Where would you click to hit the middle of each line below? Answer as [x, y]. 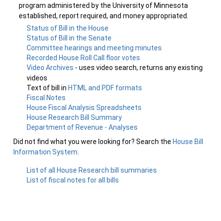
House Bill [188, 142]
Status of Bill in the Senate [69, 38]
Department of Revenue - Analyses [82, 127]
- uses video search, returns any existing [139, 68]
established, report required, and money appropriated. [104, 16]
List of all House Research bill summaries [92, 170]
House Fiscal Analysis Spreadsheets [84, 108]
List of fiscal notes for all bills [73, 180]
